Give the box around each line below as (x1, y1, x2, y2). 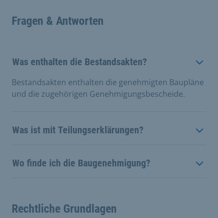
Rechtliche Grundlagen (12, 202, 117, 216)
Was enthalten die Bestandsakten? (12, 56, 147, 68)
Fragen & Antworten (12, 14, 104, 28)
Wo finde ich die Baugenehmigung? (12, 157, 150, 169)
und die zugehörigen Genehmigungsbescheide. (12, 89, 185, 99)
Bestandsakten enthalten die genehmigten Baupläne (12, 77, 204, 88)
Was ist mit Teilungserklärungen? (12, 124, 144, 136)
